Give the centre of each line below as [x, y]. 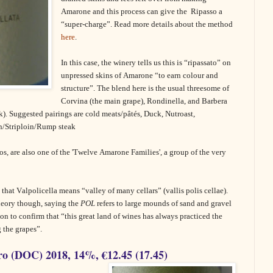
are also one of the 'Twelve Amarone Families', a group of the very [118, 152]
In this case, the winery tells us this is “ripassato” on [146, 63]
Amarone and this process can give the [124, 12]
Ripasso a [207, 12]
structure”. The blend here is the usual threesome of [145, 88]
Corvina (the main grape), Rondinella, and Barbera [144, 101]
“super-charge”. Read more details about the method [147, 24]
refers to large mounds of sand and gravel [163, 204]
